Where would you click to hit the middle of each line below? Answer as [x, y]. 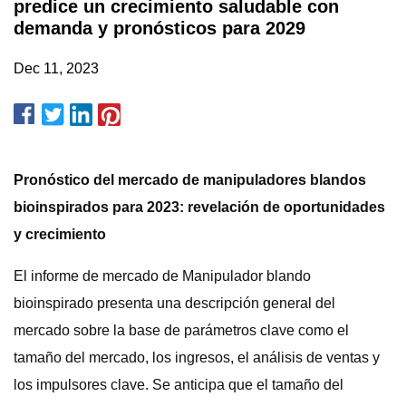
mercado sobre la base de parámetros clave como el [181, 330]
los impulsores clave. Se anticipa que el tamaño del [179, 385]
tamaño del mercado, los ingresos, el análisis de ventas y [197, 358]
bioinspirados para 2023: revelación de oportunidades [199, 207]
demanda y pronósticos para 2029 [159, 28]
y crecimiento [60, 234]
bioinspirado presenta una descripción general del [174, 303]
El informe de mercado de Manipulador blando [162, 276]
